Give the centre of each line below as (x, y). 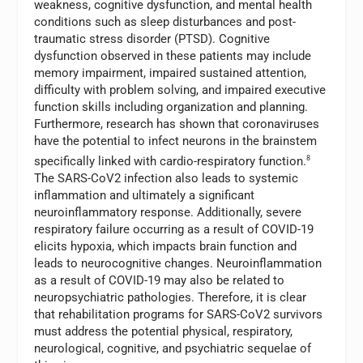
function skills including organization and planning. (171, 107)
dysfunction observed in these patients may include (173, 56)
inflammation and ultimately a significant (145, 195)
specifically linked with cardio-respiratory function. (171, 161)
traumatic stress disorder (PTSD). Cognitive (152, 38)
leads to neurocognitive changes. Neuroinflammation (178, 263)
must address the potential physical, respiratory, (164, 331)
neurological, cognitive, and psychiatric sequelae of (173, 348)
